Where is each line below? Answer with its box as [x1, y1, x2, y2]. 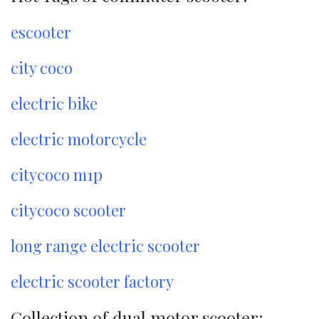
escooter [11, 21, 71, 43]
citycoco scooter [11, 199, 126, 221]
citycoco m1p [11, 164, 103, 185]
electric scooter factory [11, 271, 174, 292]
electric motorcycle [11, 128, 147, 150]
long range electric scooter [11, 235, 200, 256]
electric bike [11, 93, 98, 114]
